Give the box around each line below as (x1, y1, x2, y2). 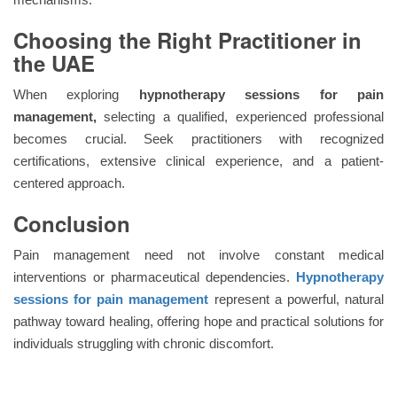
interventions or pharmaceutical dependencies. (13, 269, 296, 284)
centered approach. (13, 175, 125, 191)
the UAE (13, 47, 95, 78)
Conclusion (13, 207, 130, 238)
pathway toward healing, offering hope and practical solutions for (13, 313, 384, 329)
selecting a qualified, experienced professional (97, 108, 384, 124)
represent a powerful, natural (208, 291, 385, 307)
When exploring (13, 86, 139, 102)
